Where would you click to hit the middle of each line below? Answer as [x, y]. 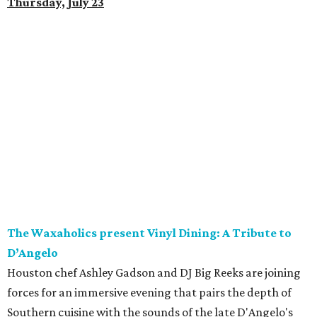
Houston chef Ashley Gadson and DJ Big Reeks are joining [154, 273]
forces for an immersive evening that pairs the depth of [149, 293]
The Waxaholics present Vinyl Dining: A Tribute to [149, 233]
